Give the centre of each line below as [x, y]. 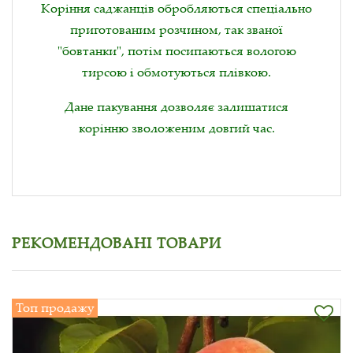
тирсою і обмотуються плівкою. [176, 72]
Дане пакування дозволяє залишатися [176, 107]
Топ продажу [55, 308]
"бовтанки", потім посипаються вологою [176, 51]
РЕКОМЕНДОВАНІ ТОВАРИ [117, 243]
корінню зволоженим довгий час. [176, 128]
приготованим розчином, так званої [176, 30]
